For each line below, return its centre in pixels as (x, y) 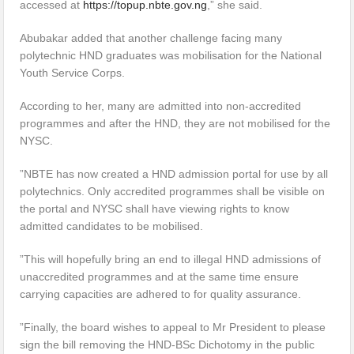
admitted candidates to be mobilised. (112, 226)
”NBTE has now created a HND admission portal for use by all (174, 173)
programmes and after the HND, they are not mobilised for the (175, 123)
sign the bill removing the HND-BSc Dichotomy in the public (168, 344)
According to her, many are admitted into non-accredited (161, 105)
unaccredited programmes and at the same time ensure (160, 276)
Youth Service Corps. (73, 72)
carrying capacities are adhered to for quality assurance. (161, 294)
